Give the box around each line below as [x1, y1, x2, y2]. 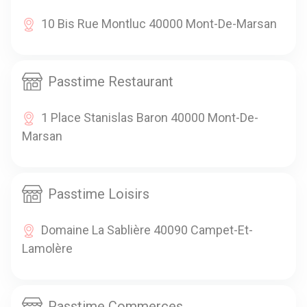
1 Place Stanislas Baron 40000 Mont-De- [41, 110, 258, 125]
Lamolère [22, 241, 73, 256]
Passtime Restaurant [48, 73, 173, 90]
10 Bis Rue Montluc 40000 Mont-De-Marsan [41, 16, 277, 31]
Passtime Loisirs [48, 185, 149, 202]
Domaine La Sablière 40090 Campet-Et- [41, 222, 253, 237]
